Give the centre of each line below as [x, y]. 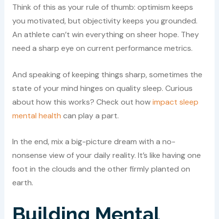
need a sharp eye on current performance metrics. [102, 48]
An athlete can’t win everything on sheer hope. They [105, 35]
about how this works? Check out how [82, 102]
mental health [36, 115]
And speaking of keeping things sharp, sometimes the [107, 74]
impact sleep [175, 102]
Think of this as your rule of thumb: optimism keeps [102, 7]
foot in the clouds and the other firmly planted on [101, 169]
